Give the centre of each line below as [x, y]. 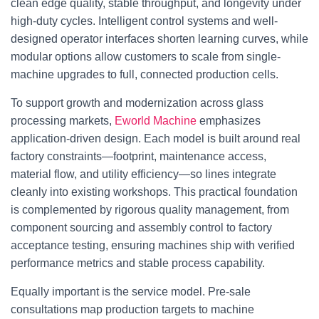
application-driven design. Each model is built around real [156, 138]
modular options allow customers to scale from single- [146, 57]
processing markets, [63, 121]
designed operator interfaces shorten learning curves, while [159, 39]
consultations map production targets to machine [132, 309]
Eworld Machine [156, 121]
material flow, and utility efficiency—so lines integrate [143, 174]
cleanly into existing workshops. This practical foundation [154, 192]
